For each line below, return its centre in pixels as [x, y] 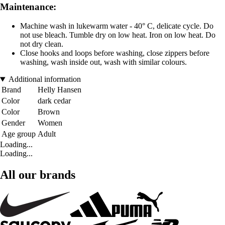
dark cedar [54, 101]
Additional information [44, 79]
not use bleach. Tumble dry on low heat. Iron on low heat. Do [118, 35]
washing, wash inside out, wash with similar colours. [103, 62]
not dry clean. [42, 44]
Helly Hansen [60, 90]
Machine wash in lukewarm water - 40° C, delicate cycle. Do [117, 26]
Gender [13, 123]
